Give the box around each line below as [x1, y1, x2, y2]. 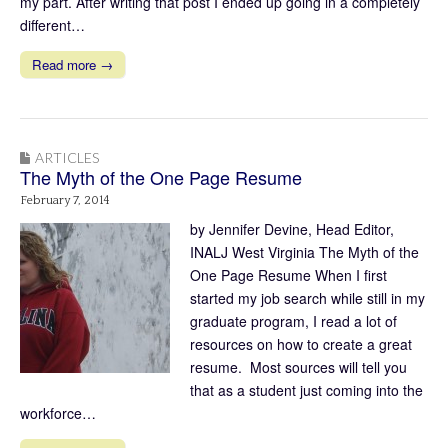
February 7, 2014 [20, 193, 110, 207]
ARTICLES [35, 148, 99, 166]
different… [20, 14, 85, 35]
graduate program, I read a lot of [190, 310, 397, 331]
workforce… [20, 402, 96, 423]
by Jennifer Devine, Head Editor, [190, 218, 394, 239]
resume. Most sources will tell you [190, 356, 407, 377]
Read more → [32, 54, 113, 74]
